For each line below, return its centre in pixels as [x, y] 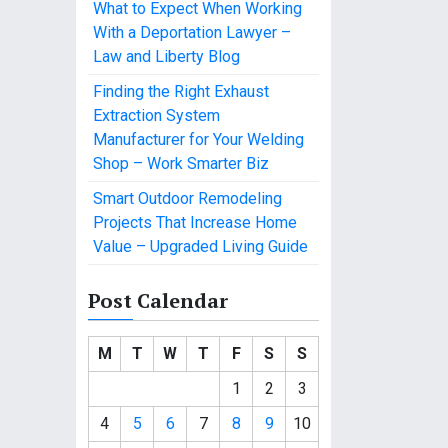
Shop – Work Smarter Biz [181, 163]
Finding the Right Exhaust [181, 91]
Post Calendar [158, 300]
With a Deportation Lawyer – [192, 32]
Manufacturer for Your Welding [198, 139]
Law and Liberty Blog [166, 56]
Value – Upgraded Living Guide [200, 246]
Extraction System [156, 115]
